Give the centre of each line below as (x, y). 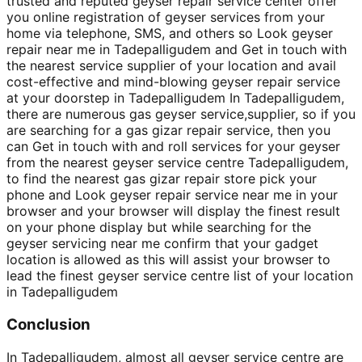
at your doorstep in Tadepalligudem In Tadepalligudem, (175, 98)
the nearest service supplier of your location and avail (171, 66)
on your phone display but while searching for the (159, 227)
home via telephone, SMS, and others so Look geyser (170, 34)
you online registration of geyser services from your (166, 17)
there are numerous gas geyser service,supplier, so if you (181, 114)
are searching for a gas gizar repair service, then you (168, 130)
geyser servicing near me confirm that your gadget (162, 244)
